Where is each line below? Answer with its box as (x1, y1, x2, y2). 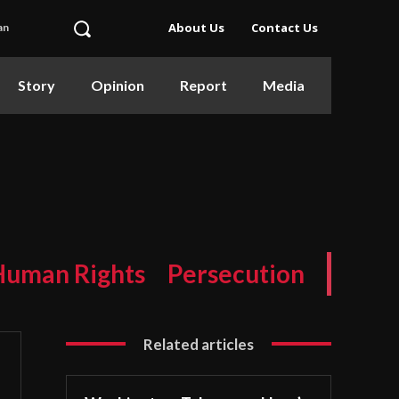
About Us (168, 20, 224, 37)
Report (180, 76, 227, 94)
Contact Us (251, 20, 318, 37)
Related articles (143, 334, 255, 354)
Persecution (167, 257, 305, 289)
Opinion (91, 76, 144, 94)
